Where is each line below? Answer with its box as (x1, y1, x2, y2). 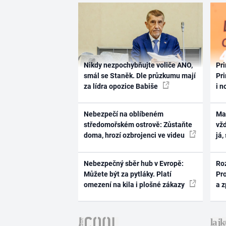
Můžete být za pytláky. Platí (83, 169, 172, 178)
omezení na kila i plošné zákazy (83, 180, 186, 189)
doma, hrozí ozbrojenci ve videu (83, 131, 186, 140)
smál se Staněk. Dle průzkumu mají (83, 71, 196, 80)
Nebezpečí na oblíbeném (83, 110, 163, 119)
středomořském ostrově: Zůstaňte (83, 121, 192, 129)
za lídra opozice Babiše (83, 82, 159, 90)
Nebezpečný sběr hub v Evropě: (83, 159, 184, 167)
